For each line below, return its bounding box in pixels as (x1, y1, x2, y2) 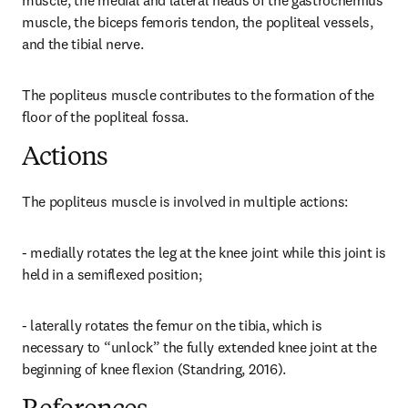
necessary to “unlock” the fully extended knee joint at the (22, 338, 377, 356)
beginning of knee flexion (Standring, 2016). (22, 360, 286, 378)
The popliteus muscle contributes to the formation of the (22, 86, 375, 104)
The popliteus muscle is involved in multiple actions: (22, 192, 349, 210)
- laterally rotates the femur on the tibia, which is (22, 316, 322, 334)
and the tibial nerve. (22, 35, 144, 53)
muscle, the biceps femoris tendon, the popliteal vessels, (22, 13, 373, 31)
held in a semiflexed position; (22, 265, 202, 283)
